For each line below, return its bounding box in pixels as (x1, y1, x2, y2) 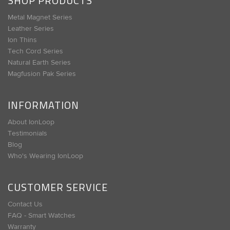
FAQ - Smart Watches (8, 210, 75, 220)
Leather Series (8, 24, 54, 33)
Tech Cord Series (8, 46, 63, 56)
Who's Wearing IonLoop (8, 151, 83, 161)
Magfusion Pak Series (8, 69, 76, 79)
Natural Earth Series (8, 57, 71, 67)
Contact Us (8, 199, 43, 209)
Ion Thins (8, 35, 37, 45)
